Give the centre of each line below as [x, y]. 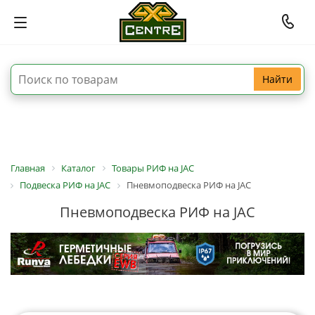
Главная [28, 168]
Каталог [78, 168]
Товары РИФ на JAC [153, 168]
